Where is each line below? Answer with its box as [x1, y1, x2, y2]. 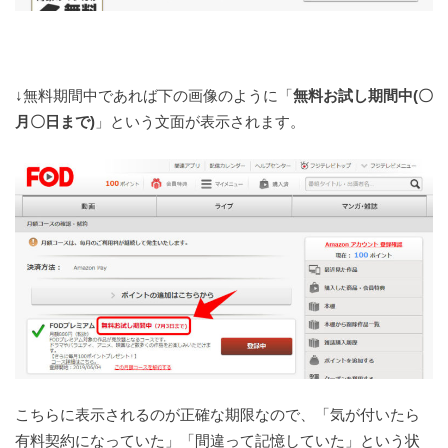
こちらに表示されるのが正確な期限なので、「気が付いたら [15, 405, 420, 423]
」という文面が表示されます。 [95, 113, 305, 131]
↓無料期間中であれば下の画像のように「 [15, 87, 293, 105]
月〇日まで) [15, 113, 95, 131]
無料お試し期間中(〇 [293, 87, 433, 105]
